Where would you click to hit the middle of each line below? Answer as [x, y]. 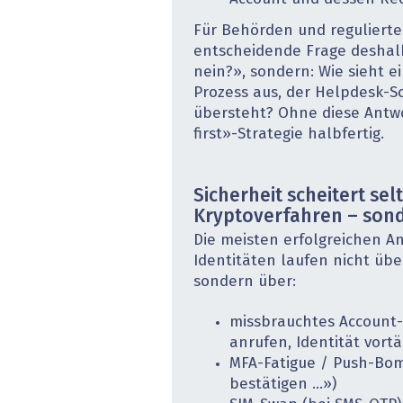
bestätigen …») [283, 385]
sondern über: [245, 282]
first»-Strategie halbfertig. [289, 135]
